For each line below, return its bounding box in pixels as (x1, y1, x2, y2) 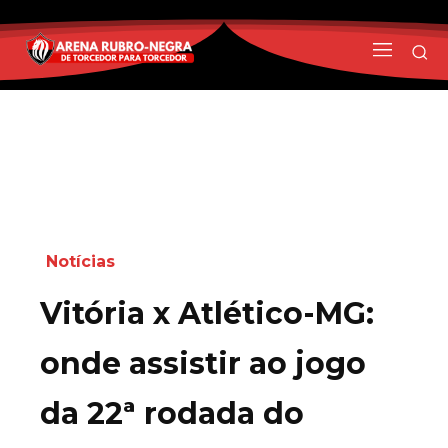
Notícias (46, 251, 115, 271)
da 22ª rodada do (40, 394, 304, 432)
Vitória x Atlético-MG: (40, 294, 374, 332)
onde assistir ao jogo (40, 344, 366, 382)
